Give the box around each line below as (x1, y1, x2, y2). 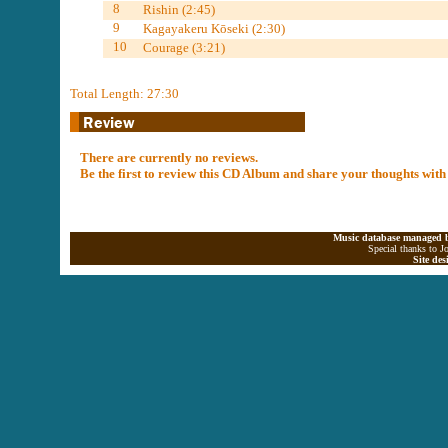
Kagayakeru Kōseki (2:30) (142, 21, 285, 36)
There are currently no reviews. (80, 150, 258, 165)
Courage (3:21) (142, 40, 225, 55)
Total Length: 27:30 (70, 86, 179, 101)
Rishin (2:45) (142, 2, 215, 17)
